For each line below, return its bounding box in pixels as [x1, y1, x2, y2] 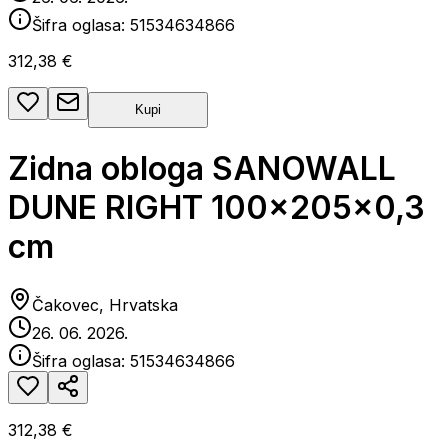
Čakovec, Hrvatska [32, 295, 178, 316]
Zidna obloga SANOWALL [8, 148, 396, 188]
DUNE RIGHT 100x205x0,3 [8, 187, 425, 227]
